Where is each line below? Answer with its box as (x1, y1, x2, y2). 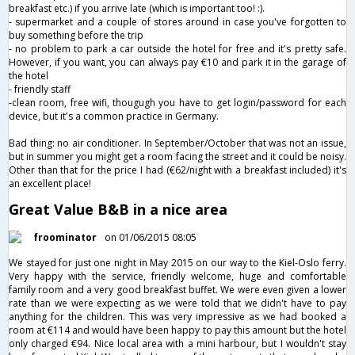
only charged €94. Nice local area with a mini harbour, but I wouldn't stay (9, 336, 346, 350)
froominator (33, 230, 97, 244)
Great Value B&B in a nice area (9, 199, 227, 219)
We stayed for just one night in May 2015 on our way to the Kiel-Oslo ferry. (9, 255, 346, 269)
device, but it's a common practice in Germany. (9, 109, 219, 123)
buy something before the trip (9, 28, 143, 42)
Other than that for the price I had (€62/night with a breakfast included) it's (9, 162, 346, 177)
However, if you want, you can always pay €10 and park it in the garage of (9, 55, 346, 69)
